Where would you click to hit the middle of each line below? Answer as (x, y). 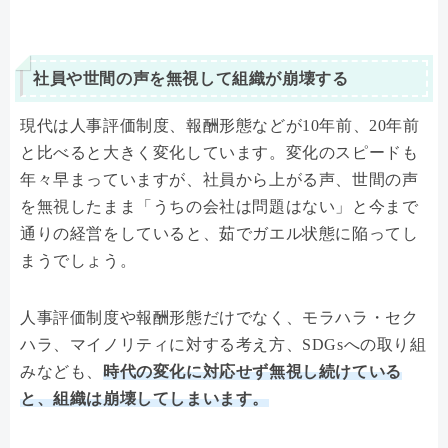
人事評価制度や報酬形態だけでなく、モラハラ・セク (219, 317)
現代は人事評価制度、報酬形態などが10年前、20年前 (220, 125)
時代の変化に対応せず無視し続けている (252, 371)
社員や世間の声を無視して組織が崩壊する (191, 78)
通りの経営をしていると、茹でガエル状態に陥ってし (219, 233)
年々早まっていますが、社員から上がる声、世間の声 (219, 179)
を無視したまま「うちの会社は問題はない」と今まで (219, 206)
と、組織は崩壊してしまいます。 (144, 398)
